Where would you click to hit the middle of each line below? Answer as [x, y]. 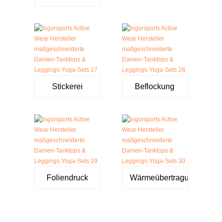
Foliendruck [67, 178]
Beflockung [155, 86]
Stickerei [67, 86]
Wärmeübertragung [164, 178]
